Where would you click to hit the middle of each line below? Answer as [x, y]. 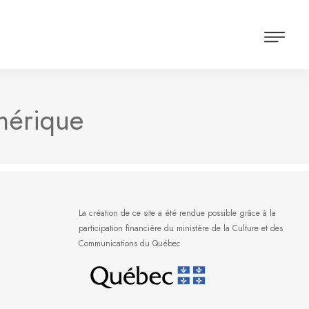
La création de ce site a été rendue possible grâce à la [177, 213]
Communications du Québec [130, 243]
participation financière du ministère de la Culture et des [181, 228]
